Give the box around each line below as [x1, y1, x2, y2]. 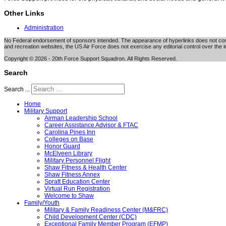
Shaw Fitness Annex [44, 171, 100, 179]
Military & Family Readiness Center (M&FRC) [44, 206, 168, 214]
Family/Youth [24, 199, 60, 207]
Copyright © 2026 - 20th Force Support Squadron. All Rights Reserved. [4, 55, 177, 62]
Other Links [4, 9, 44, 17]
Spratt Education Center [44, 178, 110, 186]
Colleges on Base [44, 136, 93, 143]
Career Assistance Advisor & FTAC [44, 122, 138, 129]
